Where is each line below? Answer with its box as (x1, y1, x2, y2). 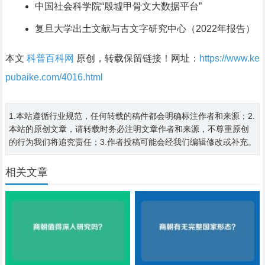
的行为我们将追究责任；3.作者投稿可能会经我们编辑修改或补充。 (8, 137, 256, 147)
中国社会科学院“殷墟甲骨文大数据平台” (34, 1, 202, 12)
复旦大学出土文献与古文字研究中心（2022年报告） (34, 24, 255, 34)
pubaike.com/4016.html (5, 72, 103, 83)
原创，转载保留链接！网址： (73, 53, 199, 64)
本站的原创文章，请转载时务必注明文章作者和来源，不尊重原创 (8, 124, 249, 134)
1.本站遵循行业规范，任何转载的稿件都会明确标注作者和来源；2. (8, 111, 255, 121)
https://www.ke (199, 53, 260, 64)
